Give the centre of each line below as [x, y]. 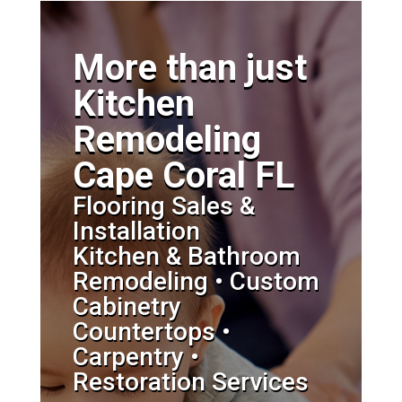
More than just [189, 68]
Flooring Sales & [163, 206]
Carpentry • [135, 357]
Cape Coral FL [183, 175]
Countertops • [151, 332]
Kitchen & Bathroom [186, 256]
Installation [136, 231]
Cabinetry [127, 306]
